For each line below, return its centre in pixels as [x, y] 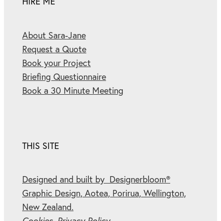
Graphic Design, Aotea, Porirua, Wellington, [104, 193]
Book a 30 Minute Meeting [73, 90]
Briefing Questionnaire [64, 76]
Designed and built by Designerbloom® [96, 180]
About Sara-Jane [54, 35]
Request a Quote [54, 49]
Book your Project [56, 63]
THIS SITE [41, 146]
